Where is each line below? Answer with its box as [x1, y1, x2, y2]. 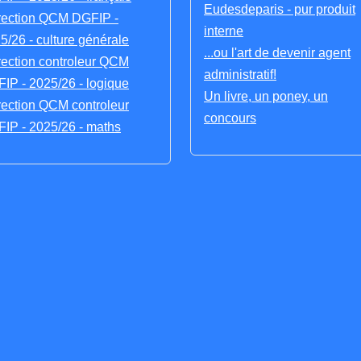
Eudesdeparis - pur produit [204, 2, 355, 17]
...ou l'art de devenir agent [204, 46, 351, 60]
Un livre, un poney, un [204, 89, 328, 104]
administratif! [204, 68, 276, 82]
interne [204, 24, 243, 39]
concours [204, 111, 256, 126]
